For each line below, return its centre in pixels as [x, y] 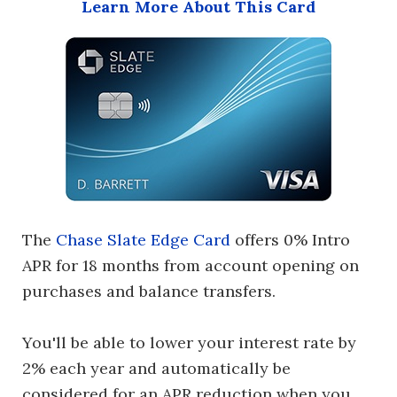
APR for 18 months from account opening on [191, 265]
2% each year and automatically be [156, 368]
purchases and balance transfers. [149, 291]
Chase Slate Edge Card [143, 240]
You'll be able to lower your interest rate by [189, 343]
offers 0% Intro [290, 240]
